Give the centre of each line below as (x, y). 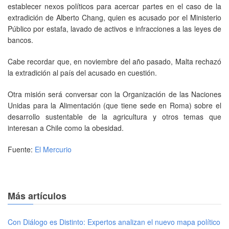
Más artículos (37, 196)
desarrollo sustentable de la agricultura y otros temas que (114, 116)
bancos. (20, 40)
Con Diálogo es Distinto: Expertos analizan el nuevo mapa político (114, 222)
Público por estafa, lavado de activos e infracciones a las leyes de (114, 28)
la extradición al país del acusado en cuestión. (82, 72)
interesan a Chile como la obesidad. (66, 128)
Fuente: (21, 149)
